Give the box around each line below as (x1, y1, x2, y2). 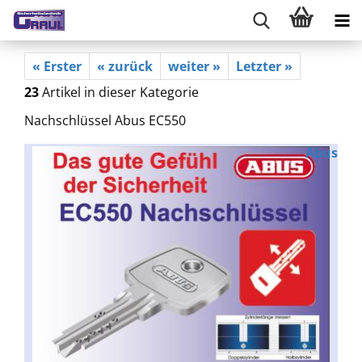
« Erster (32, 57, 82, 75)
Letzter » (236, 57, 293, 75)
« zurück (97, 57, 153, 75)
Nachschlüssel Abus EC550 (24, 112, 186, 129)
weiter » (168, 57, 221, 75)
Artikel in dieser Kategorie (39, 83, 199, 101)
